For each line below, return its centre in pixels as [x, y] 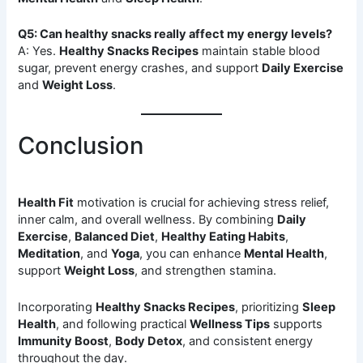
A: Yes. [39, 51]
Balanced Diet [115, 237]
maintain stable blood [260, 51]
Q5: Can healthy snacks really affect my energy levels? [175, 34]
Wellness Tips [230, 324]
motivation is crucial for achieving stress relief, [202, 203]
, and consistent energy [248, 341]
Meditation [49, 254]
